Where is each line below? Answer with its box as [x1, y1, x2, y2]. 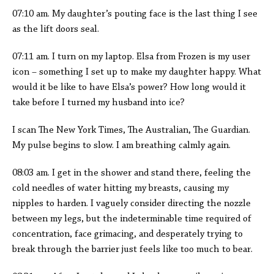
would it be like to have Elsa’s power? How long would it [12, 83, 246, 92]
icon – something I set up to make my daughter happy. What [12, 67, 261, 77]
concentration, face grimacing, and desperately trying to [12, 229, 243, 239]
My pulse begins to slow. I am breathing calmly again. [12, 141, 231, 150]
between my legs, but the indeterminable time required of [12, 214, 251, 224]
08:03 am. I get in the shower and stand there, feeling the [12, 168, 251, 178]
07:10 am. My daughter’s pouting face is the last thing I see [12, 9, 257, 19]
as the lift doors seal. [12, 24, 111, 34]
